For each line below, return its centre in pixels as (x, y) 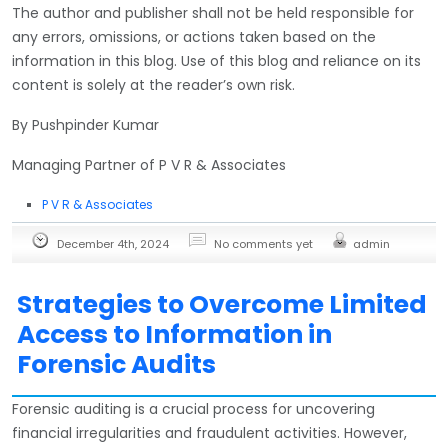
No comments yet (263, 243)
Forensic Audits (116, 364)
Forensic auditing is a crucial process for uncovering (193, 408)
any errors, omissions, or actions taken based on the (194, 36)
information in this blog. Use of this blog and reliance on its (216, 60)
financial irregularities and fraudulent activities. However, (209, 432)
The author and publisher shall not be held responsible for (213, 12)
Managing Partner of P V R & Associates (149, 164)
